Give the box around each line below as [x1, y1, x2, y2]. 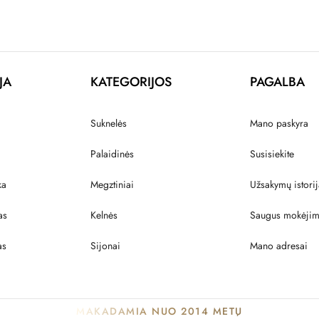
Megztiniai [90, 177, 134, 192]
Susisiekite [250, 146, 294, 161]
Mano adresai [250, 238, 308, 253]
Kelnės [90, 207, 117, 222]
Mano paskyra [250, 115, 308, 130]
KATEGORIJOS [90, 72, 172, 91]
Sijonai [90, 238, 120, 253]
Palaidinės [90, 146, 134, 161]
